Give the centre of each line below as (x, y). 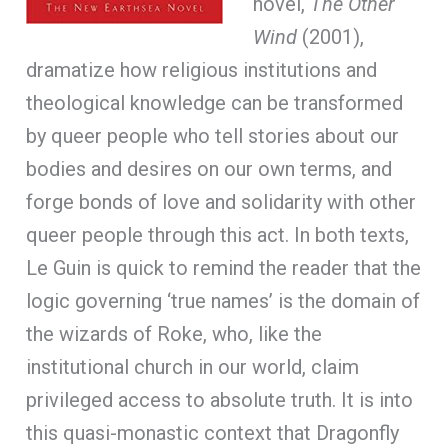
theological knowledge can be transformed (215, 102)
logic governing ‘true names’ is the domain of (223, 300)
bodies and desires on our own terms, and (209, 168)
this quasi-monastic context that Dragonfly (213, 432)
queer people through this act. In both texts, (218, 234)
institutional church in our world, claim (193, 366)
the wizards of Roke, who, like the (174, 333)
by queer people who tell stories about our (213, 135)
